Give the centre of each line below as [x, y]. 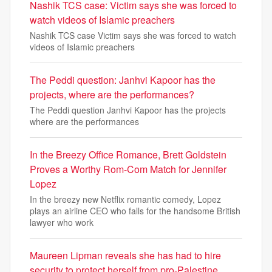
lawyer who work [62, 222]
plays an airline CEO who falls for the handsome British [135, 211]
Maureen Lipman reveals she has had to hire [125, 255]
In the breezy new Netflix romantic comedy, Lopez [125, 199]
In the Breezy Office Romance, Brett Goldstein [128, 155]
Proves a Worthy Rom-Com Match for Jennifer [128, 169]
